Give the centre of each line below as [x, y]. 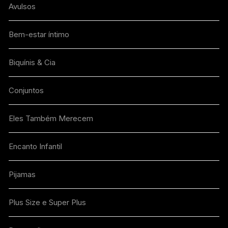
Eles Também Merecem [51, 118]
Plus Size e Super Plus [48, 202]
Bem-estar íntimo [39, 34]
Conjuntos [26, 90]
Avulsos [22, 6]
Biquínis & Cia [32, 62]
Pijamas [22, 174]
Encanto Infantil [36, 146]
